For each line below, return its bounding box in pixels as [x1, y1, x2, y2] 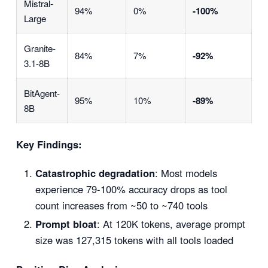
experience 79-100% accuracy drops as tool [35, 182, 227, 197]
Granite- [23, 42, 56, 55]
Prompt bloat [35, 217, 97, 232]
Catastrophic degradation [35, 166, 155, 181]
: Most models [154, 166, 217, 181]
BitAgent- [23, 87, 60, 100]
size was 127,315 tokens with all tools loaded [35, 233, 233, 248]
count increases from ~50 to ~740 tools [35, 198, 208, 213]
